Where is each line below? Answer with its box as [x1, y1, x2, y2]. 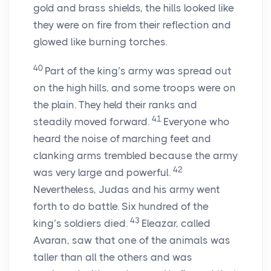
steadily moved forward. [33, 116, 149, 128]
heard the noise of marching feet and [33, 132, 211, 145]
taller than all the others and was [33, 251, 192, 264]
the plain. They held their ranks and [33, 99, 197, 111]
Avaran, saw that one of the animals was [33, 234, 230, 247]
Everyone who [163, 116, 230, 128]
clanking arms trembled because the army [33, 149, 238, 162]
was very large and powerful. [33, 166, 171, 179]
